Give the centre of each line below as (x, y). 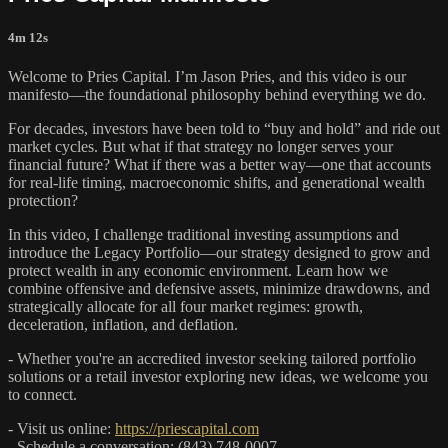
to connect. (42, 395)
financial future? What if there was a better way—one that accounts (219, 165)
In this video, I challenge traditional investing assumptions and (203, 235)
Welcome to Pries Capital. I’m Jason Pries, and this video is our (207, 77)
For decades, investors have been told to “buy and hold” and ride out (224, 129)
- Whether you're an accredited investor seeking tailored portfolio (212, 359)
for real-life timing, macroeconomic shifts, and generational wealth (216, 183)
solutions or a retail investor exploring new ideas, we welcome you (218, 377)
